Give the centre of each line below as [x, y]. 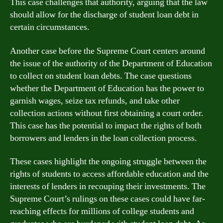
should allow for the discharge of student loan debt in [104, 15]
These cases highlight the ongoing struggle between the [108, 162]
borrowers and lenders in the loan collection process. [104, 138]
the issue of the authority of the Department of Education [111, 63]
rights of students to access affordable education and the [109, 174]
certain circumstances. [50, 27]
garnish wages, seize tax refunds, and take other [95, 101]
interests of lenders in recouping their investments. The [108, 186]
